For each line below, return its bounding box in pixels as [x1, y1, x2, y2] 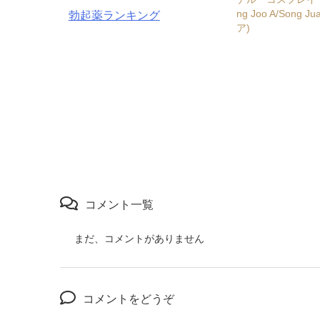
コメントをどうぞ [83, 293, 174, 306]
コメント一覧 [85, 199, 154, 211]
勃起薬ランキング [68, 9, 160, 22]
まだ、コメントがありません [74, 233, 204, 245]
